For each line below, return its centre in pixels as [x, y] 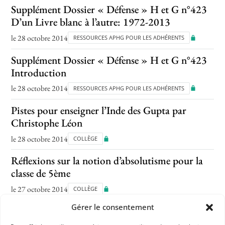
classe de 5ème [41, 173]
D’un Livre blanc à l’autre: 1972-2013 [91, 22]
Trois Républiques [50, 211]
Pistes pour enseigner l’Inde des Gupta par [99, 110]
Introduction [39, 72]
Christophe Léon [47, 123]
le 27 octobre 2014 [40, 189]
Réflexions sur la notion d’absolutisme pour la [107, 161]
